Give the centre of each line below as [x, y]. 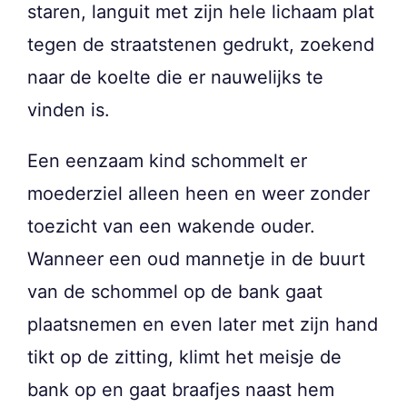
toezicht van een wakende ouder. [171, 226]
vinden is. [69, 109]
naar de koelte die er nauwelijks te [175, 77]
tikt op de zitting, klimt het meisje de [184, 357]
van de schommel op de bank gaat [175, 291]
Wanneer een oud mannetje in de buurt [196, 258]
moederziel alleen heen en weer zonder [199, 193]
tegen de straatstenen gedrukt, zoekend [201, 44]
